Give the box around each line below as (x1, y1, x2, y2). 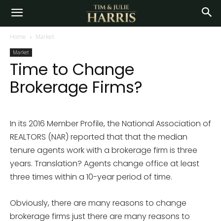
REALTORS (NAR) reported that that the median (10, 131, 187, 143)
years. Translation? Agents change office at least (10, 158, 199, 169)
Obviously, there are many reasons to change (10, 197, 186, 209)
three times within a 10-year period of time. (10, 171, 172, 183)
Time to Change (10, 58, 134, 80)
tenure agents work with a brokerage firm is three (10, 145, 197, 156)
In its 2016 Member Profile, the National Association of (10, 118, 211, 129)
